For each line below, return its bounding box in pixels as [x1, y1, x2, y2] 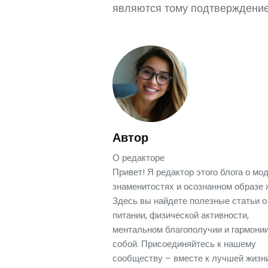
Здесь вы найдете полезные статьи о [112, 194, 267, 207]
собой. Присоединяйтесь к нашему [112, 237, 256, 250]
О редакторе [112, 151, 165, 164]
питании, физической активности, [112, 209, 249, 221]
